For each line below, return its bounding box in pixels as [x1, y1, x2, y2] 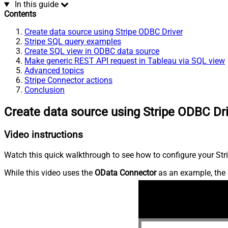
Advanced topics [24, 66, 84, 76]
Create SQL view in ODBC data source [24, 46, 159, 56]
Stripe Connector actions [24, 75, 112, 85]
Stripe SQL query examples [24, 37, 121, 47]
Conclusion [24, 85, 65, 95]
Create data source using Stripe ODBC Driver [24, 27, 183, 37]
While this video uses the [4, 167, 95, 178]
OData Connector [95, 167, 156, 178]
